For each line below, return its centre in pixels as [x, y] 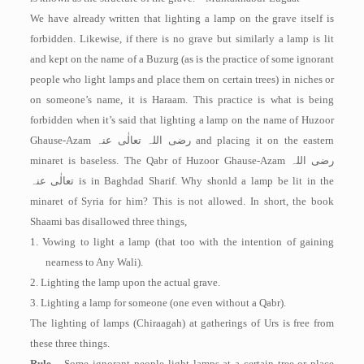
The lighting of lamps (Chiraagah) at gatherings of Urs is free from [182, 323]
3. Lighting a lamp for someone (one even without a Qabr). [158, 303]
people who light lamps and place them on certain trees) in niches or [182, 79]
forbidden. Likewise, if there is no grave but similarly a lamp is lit [182, 39]
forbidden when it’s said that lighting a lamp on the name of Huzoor [182, 120]
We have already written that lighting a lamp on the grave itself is [182, 18]
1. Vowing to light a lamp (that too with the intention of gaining [182, 242]
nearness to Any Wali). [95, 262]
